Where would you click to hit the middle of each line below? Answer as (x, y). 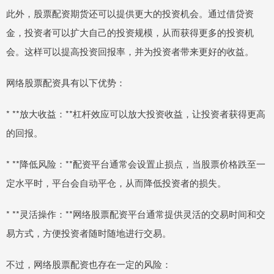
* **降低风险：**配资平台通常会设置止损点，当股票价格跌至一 (136, 164)
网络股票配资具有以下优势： (66, 83)
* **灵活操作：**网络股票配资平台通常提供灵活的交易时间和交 (136, 214)
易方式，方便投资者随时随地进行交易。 (89, 233)
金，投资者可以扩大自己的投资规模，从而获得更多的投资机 (130, 32)
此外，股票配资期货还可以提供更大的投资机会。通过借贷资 (130, 13)
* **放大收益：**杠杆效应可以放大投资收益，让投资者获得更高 (136, 114)
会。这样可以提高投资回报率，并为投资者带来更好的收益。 (130, 51)
